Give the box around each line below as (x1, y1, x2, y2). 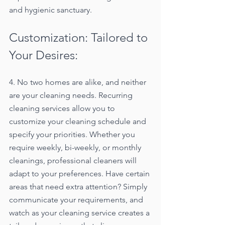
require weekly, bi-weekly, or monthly (9, 142, 143, 152)
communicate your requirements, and (9, 194, 145, 204)
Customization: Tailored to (9, 30, 151, 45)
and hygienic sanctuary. (9, 5, 92, 15)
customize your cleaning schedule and (9, 116, 148, 126)
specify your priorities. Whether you (9, 129, 137, 139)
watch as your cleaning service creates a (9, 207, 152, 217)
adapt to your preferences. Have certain (9, 168, 152, 178)
